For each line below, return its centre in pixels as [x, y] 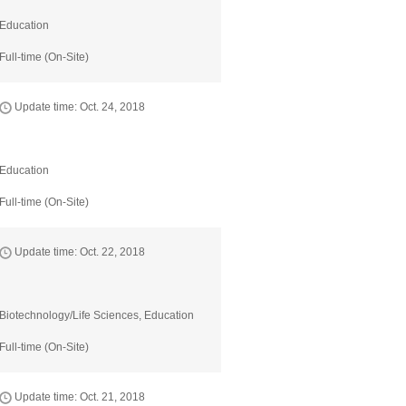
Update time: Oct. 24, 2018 [78, 107]
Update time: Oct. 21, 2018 [78, 397]
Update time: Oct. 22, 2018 [78, 252]
